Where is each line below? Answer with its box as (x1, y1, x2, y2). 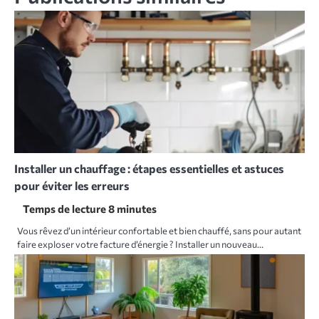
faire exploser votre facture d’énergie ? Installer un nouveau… (17, 239, 263, 251)
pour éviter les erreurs (14, 179, 130, 193)
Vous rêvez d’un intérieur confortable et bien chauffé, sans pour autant (17, 225, 301, 237)
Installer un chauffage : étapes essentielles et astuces (14, 162, 284, 176)
